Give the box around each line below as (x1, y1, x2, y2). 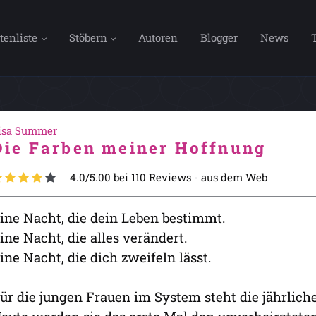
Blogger (200, 30, 238, 44)
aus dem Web (201, 170, 267, 184)
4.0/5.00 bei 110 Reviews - (70, 170, 201, 184)
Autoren (138, 30, 178, 44)
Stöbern (68, 30, 107, 44)
